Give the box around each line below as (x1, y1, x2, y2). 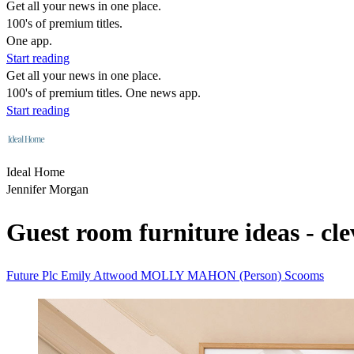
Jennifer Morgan (6, 183, 88, 196)
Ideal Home (6, 165, 65, 179)
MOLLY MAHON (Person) (141, 268, 284, 282)
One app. (6, 34, 52, 47)
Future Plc (6, 268, 61, 282)
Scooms (284, 268, 324, 282)
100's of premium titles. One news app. (6, 86, 201, 100)
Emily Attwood (61, 268, 141, 282)
